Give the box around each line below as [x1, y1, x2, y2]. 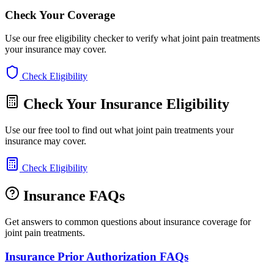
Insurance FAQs [20, 187, 125, 204]
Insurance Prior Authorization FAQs [5, 250, 188, 263]
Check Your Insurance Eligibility [20, 96, 229, 113]
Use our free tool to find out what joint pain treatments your [5, 125, 234, 136]
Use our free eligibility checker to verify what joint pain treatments [5, 33, 260, 44]
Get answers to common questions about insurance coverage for [5, 216, 251, 227]
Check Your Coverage [5, 8, 115, 21]
